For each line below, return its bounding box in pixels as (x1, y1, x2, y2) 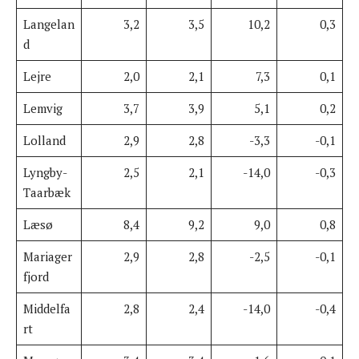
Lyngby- (22, 163, 67, 180)
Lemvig (22, 99, 63, 116)
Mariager (22, 248, 72, 264)
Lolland (22, 131, 66, 148)
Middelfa (22, 300, 71, 317)
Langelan (22, 15, 75, 32)
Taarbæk (22, 184, 71, 200)
